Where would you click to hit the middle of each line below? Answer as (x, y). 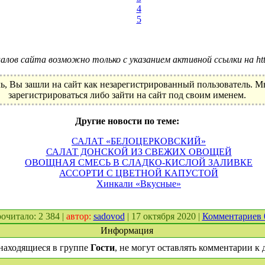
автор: (80, 216)
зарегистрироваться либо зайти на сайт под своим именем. (127, 95)
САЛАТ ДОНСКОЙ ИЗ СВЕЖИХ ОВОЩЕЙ (139, 152)
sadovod (109, 216)
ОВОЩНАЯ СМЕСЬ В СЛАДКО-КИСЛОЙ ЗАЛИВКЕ (139, 162)
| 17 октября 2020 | (163, 216)
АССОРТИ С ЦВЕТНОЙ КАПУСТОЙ (139, 173)
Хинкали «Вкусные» (139, 184)
